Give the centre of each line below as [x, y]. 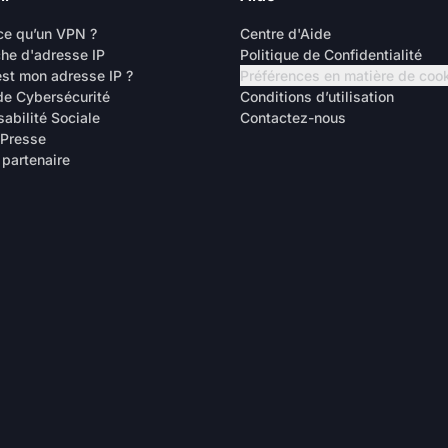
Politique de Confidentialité [331, 54]
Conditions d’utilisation [317, 96]
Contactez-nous [293, 117]
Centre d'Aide [285, 33]
